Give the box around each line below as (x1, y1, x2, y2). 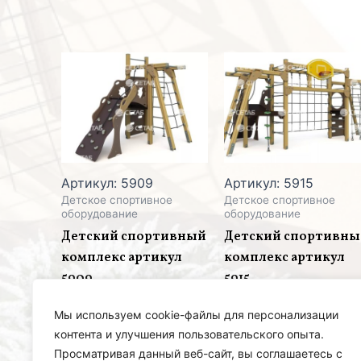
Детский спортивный (61, 228, 207, 247)
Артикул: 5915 (224, 175, 314, 192)
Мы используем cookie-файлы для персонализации (54, 308, 338, 322)
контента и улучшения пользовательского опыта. (54, 327, 324, 341)
